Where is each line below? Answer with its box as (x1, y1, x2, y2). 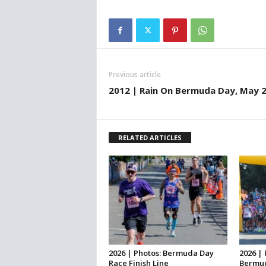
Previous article (108, 69, 161, 80)
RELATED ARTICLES (118, 133, 182, 142)
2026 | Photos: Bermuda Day (108, 248, 214, 259)
